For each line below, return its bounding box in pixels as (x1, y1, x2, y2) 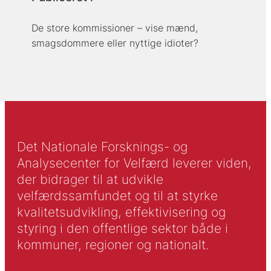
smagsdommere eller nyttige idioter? (31, 37, 198, 50)
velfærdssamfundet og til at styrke (16, 188, 218, 203)
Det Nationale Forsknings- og (16, 139, 188, 154)
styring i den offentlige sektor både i (16, 220, 228, 236)
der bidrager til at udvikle (16, 171, 163, 187)
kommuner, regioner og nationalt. (16, 237, 209, 252)
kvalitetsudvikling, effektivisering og (16, 204, 226, 220)
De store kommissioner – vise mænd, (31, 22, 198, 34)
